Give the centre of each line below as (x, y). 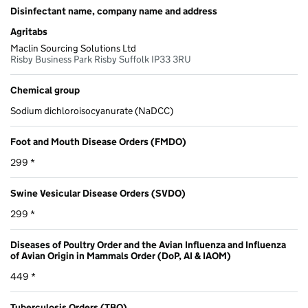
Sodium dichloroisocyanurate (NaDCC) (92, 111)
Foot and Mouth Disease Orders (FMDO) (98, 142)
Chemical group (45, 90)
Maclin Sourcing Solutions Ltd (73, 48)
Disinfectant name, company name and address (114, 11)
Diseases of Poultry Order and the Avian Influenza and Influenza (148, 245)
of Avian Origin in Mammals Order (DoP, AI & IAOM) (121, 256)
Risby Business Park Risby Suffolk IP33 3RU (101, 59)
